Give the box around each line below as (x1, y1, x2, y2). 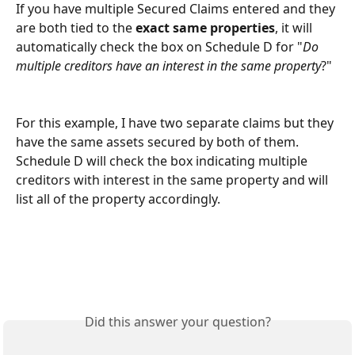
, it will (275, 18, 315, 36)
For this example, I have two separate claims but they (16, 114, 337, 132)
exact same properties (136, 18, 275, 36)
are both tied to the (16, 18, 136, 36)
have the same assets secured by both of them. (16, 133, 302, 151)
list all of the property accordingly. (16, 190, 223, 208)
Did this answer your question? (84, 312, 271, 330)
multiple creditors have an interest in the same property (16, 56, 321, 74)
